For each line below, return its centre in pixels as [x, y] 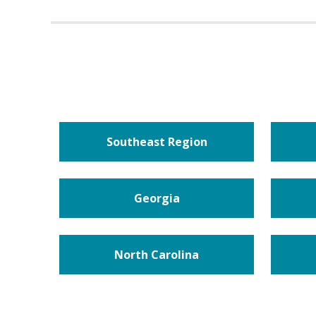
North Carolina [157, 255]
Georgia [157, 199]
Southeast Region [157, 142]
